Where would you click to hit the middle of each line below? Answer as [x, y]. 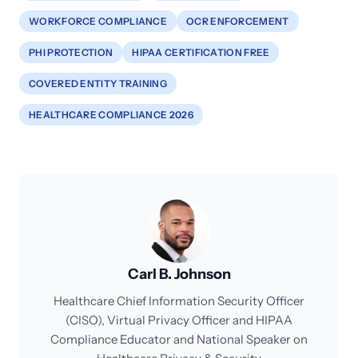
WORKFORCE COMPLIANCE [98, 21]
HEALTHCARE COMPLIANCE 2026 [111, 115]
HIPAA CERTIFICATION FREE [201, 52]
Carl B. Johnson [179, 274]
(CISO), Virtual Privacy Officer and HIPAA [179, 320]
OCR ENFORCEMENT [238, 21]
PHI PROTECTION [71, 52]
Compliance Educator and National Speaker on [179, 339]
